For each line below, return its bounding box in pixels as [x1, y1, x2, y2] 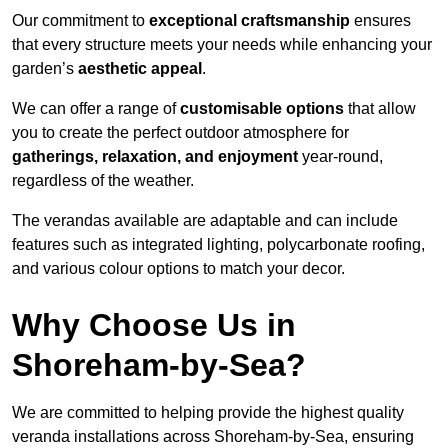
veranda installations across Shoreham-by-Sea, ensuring [12, 428, 414, 446]
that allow [344, 100, 416, 118]
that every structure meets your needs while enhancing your [12, 36, 432, 54]
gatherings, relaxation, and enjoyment [12, 148, 298, 166]
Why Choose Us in [12, 307, 296, 344]
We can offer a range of [12, 100, 180, 118]
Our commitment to [12, 12, 149, 30]
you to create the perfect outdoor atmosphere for [12, 124, 349, 142]
